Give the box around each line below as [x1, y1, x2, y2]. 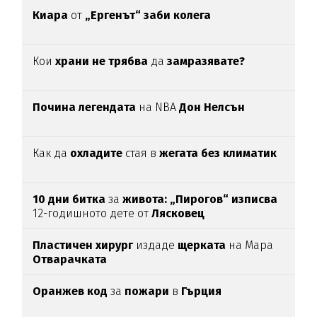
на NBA [136, 100, 180, 115]
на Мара [229, 238, 274, 253]
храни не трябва [55, 54, 149, 69]
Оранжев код [33, 284, 108, 299]
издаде [133, 238, 178, 253]
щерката [178, 238, 229, 253]
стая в [125, 146, 160, 161]
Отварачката [33, 253, 108, 267]
